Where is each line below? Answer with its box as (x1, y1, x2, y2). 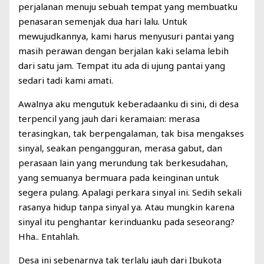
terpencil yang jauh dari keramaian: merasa (18, 113, 200, 125)
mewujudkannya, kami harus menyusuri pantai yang (18, 30, 235, 42)
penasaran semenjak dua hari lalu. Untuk (18, 15, 188, 28)
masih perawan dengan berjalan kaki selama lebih (18, 45, 229, 57)
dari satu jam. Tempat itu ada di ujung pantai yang (18, 60, 226, 72)
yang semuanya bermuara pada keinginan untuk (18, 171, 220, 184)
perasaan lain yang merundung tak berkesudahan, (18, 157, 229, 169)
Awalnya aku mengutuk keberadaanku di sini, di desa (18, 98, 239, 110)
